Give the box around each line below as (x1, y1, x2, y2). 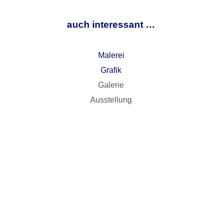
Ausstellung (90, 96, 132, 105)
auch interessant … (67, 19, 155, 30)
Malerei (98, 51, 124, 60)
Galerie (98, 81, 124, 90)
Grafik (101, 66, 121, 75)
